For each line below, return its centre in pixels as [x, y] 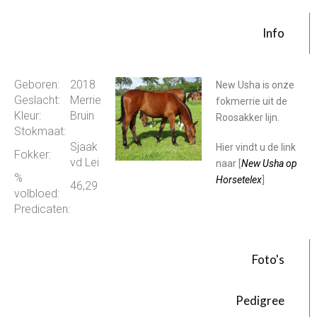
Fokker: [33, 155]
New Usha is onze [255, 85]
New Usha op [270, 163]
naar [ [229, 163]
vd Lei [85, 163]
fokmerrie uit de [252, 102]
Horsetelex [239, 179]
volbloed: [37, 194]
